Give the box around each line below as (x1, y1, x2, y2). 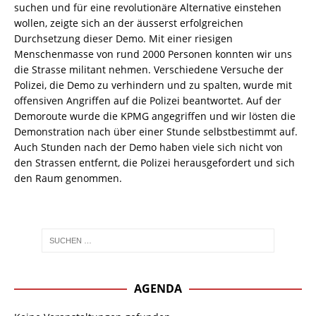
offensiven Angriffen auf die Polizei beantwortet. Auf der (14, 94, 281, 108)
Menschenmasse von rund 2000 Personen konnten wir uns (14, 47, 292, 61)
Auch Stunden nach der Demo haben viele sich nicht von (14, 140, 283, 154)
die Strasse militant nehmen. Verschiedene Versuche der (14, 63, 284, 77)
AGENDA (134, 280, 182, 296)
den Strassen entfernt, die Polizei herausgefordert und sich (14, 156, 295, 170)
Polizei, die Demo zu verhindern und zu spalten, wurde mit (14, 78, 292, 92)
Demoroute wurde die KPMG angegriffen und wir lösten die (14, 109, 296, 123)
